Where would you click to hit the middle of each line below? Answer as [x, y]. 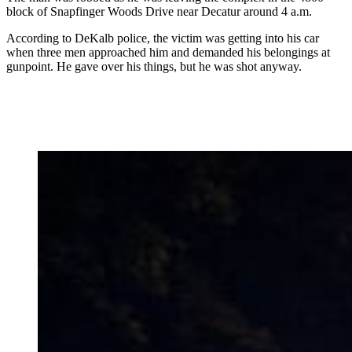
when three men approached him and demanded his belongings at [168, 53]
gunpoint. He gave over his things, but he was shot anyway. [154, 67]
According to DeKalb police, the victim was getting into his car [163, 38]
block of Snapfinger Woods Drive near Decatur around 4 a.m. [159, 12]
